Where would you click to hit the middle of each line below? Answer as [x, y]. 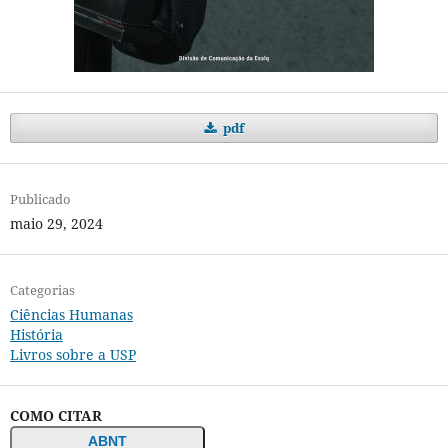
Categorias [42, 290]
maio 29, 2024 [56, 224]
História [36, 335]
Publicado [40, 199]
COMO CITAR [55, 416]
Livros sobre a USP [72, 355]
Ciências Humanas [71, 315]
